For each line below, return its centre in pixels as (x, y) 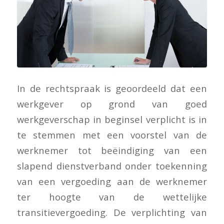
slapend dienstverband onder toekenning (112, 165)
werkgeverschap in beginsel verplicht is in (112, 119)
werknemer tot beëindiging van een (112, 150)
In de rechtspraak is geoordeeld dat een (112, 88)
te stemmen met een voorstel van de (112, 134)
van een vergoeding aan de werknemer (112, 181)
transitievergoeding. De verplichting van (112, 212)
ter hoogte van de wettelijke (112, 196)
